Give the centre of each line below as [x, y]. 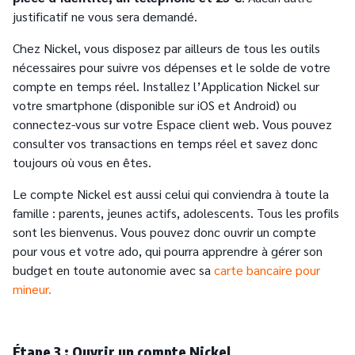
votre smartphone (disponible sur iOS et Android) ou [155, 105]
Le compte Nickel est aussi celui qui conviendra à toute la [171, 194]
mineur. [32, 289]
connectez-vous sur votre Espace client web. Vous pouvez [172, 124]
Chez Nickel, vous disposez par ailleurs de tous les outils [166, 48]
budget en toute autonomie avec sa [113, 270]
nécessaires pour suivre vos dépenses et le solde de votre [172, 67]
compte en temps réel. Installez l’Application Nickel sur [166, 86]
